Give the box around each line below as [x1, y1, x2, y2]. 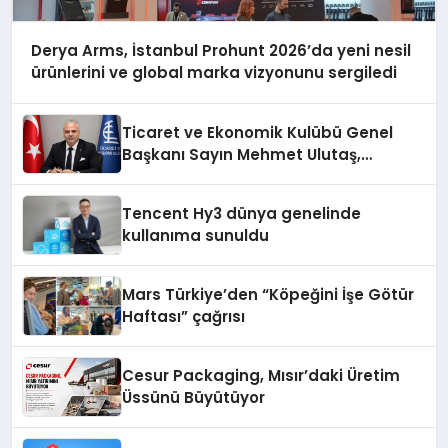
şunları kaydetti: [122, 188, 252, 209]
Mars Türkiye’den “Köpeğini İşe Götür [122, 284, 415, 305]
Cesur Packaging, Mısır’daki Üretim [122, 365, 401, 386]
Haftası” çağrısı [122, 306, 246, 327]
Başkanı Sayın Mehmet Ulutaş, [122, 144, 362, 165]
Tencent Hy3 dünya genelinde [122, 203, 362, 224]
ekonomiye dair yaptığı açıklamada [122, 166, 408, 187]
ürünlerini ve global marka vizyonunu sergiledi [30, 62, 397, 84]
